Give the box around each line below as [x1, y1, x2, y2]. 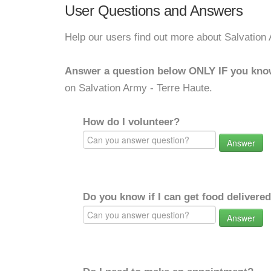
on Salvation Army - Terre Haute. [65, 82, 212, 94]
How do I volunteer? [83, 116, 180, 128]
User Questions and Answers [65, 2, 243, 19]
